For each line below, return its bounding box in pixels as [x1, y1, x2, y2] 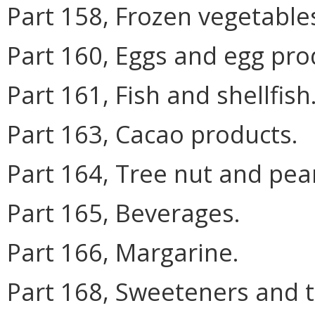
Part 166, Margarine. [7, 235, 239, 269]
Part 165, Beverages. [7, 195, 240, 229]
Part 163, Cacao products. [7, 117, 298, 150]
